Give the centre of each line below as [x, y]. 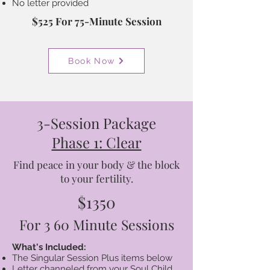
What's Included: [49, 247]
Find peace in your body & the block [96, 165]
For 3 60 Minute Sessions [96, 224]
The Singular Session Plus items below [92, 258]
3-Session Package [96, 123]
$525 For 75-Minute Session [96, 21]
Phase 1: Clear [96, 142]
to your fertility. [96, 178]
